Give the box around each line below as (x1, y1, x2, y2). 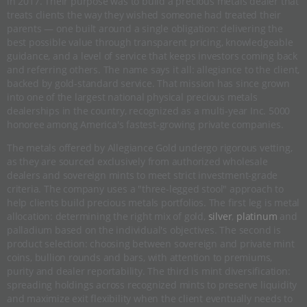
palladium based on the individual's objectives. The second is (7, 223, 281, 237)
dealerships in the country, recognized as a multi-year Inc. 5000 (7, 104, 291, 118)
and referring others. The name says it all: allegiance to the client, (7, 63, 300, 77)
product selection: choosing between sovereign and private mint (7, 237, 295, 251)
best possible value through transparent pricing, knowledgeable (7, 36, 293, 49)
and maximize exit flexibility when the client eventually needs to (7, 292, 293, 306)
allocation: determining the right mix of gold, (7, 210, 208, 223)
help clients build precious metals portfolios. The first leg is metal (7, 196, 300, 210)
